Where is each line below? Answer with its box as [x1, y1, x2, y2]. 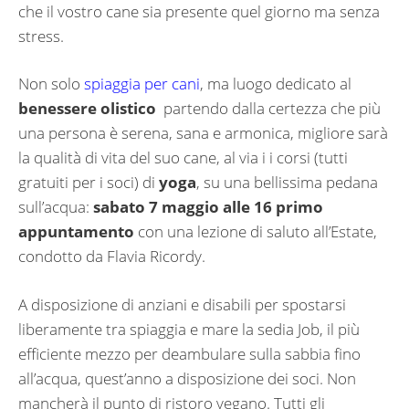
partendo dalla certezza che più [156, 98, 381, 120]
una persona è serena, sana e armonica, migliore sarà [18, 122, 388, 144]
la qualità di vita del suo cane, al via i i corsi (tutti [18, 147, 348, 169]
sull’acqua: [18, 196, 89, 218]
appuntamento [18, 221, 134, 243]
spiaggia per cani [84, 73, 200, 95]
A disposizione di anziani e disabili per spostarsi [18, 293, 346, 315]
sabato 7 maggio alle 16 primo [89, 196, 323, 218]
